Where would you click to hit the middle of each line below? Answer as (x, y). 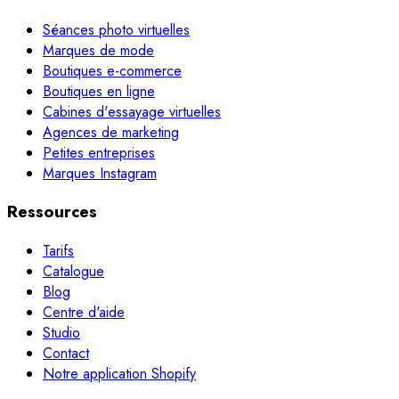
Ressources (52, 212)
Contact (66, 354)
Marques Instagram (100, 173)
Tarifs (58, 251)
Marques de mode (98, 50)
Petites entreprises (99, 152)
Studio (61, 333)
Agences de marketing (111, 132)
